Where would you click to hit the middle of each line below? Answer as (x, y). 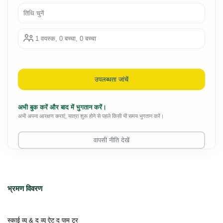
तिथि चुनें (34, 13)
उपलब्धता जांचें (111, 79)
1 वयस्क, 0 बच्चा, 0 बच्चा (66, 39)
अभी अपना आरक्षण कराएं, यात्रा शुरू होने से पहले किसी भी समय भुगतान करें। (91, 116)
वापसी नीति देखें (111, 140)
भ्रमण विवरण (25, 188)
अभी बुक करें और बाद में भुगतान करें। (62, 107)
